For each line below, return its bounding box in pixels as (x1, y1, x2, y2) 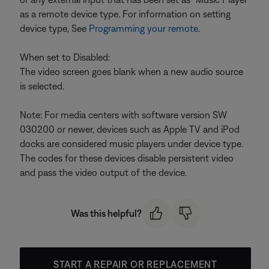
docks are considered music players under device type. (20, 138, 243, 149)
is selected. (20, 80, 64, 91)
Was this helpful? (70, 208, 142, 219)
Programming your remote (89, 23, 198, 34)
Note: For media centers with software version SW (20, 109, 227, 120)
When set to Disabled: (20, 52, 110, 62)
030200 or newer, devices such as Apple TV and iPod (20, 124, 240, 134)
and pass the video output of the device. (20, 167, 187, 178)
